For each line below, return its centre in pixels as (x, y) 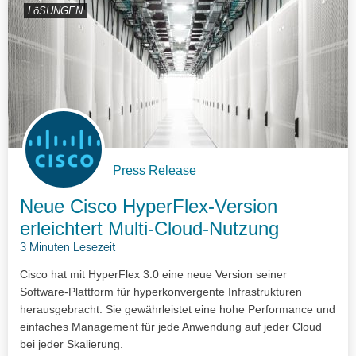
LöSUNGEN (55, 10)
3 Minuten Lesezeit (68, 249)
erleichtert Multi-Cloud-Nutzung (149, 229)
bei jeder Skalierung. (72, 344)
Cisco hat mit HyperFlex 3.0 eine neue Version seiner (153, 275)
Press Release (155, 171)
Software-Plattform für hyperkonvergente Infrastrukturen (161, 292)
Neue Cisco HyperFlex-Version (149, 207)
